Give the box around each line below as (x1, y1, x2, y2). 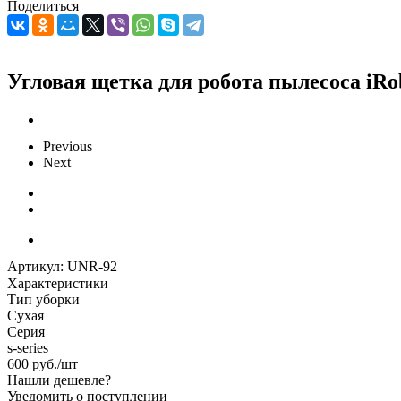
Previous (43, 138, 92, 154)
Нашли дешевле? (7, 371, 111, 388)
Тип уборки (7, 291, 80, 307)
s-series (7, 339, 48, 355)
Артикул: (7, 258, 64, 274)
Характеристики (7, 275, 108, 291)
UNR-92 (67, 258, 117, 274)
